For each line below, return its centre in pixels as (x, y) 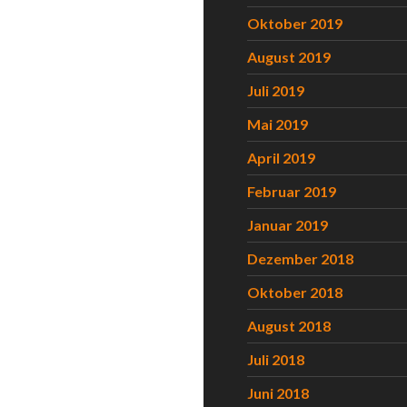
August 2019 (289, 57)
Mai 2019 (278, 124)
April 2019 (281, 158)
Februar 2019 (292, 191)
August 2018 (289, 326)
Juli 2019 (276, 90)
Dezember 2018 (300, 258)
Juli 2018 (276, 359)
